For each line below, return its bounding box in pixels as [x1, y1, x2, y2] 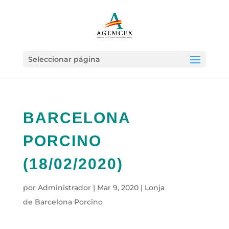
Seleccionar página [28, 55, 100, 64]
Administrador [37, 183, 91, 192]
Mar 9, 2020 [97, 183, 139, 192]
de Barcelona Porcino [22, 197, 103, 207]
